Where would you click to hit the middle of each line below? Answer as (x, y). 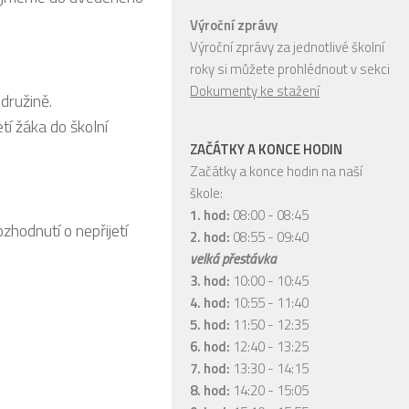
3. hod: (210, 280)
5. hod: (211, 324)
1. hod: (211, 215)
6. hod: (210, 346)
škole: (206, 193)
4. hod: (210, 302)
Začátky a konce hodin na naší (276, 171)
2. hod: (211, 236)
